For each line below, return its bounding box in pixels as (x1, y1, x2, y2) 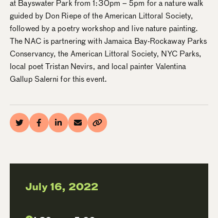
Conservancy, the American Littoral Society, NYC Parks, (10, 48, 202, 59)
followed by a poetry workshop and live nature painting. (10, 23, 199, 34)
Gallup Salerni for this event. (10, 73, 108, 85)
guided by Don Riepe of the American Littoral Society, (10, 10, 194, 21)
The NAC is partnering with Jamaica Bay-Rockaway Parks (10, 36, 207, 47)
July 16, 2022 (25, 180, 99, 194)
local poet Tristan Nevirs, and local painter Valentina (10, 61, 186, 72)
